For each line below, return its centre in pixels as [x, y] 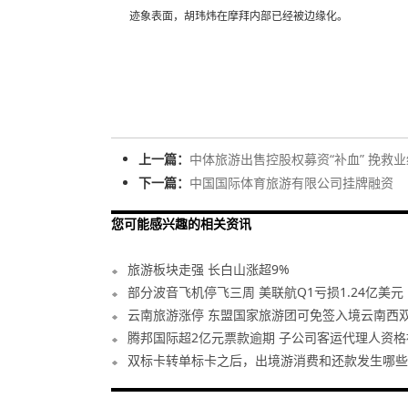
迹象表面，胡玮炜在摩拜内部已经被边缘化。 [239, 16]
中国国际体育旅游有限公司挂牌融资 [291, 183]
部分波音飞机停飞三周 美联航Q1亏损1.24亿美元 [265, 292]
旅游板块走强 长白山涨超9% [209, 269]
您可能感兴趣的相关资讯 [181, 224]
